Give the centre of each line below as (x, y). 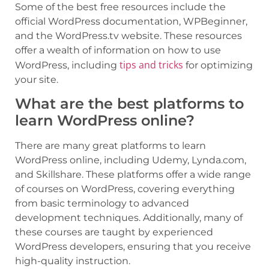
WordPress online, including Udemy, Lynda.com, (131, 160)
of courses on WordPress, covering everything (125, 189)
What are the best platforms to (129, 104)
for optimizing (218, 65)
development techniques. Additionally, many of (129, 218)
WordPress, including (67, 65)
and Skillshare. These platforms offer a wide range (133, 174)
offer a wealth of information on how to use (118, 50)
